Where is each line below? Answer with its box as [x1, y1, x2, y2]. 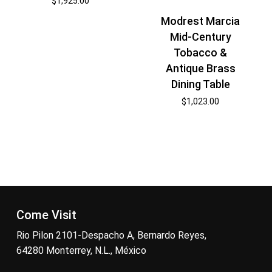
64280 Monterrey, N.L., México [16, 244, 146, 256]
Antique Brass [165, 62, 236, 75]
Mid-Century [169, 30, 231, 44]
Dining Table [171, 78, 230, 91]
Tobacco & [174, 46, 228, 59]
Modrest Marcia [161, 15, 240, 28]
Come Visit [16, 208, 76, 222]
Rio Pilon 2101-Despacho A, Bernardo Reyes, [16, 229, 206, 241]
